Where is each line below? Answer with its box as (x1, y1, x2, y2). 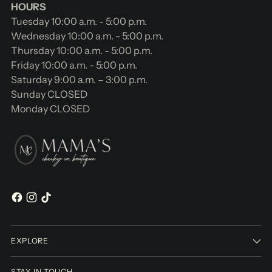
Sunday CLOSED (11, 88, 87, 101)
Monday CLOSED (11, 103, 90, 115)
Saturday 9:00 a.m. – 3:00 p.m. (11, 73, 148, 86)
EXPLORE (11, 236, 49, 245)
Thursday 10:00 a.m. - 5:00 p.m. (11, 44, 152, 57)
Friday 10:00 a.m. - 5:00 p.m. (11, 59, 137, 72)
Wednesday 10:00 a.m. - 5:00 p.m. (11, 30, 163, 42)
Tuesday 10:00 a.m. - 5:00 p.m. (11, 15, 147, 28)
